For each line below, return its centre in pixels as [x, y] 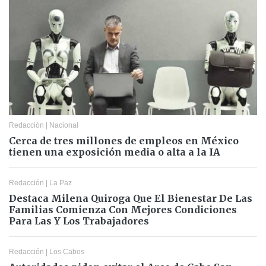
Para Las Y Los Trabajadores [79, 221]
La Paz [61, 183]
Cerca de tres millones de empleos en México [124, 140]
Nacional [64, 125]
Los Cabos [67, 251]
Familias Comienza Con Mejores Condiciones [123, 209]
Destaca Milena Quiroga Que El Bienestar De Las [131, 198]
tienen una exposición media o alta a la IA [115, 152]
